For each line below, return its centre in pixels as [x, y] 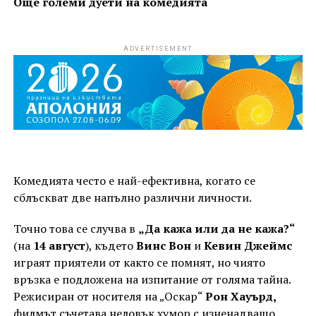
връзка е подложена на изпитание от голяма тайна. [152, 280]
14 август [57, 246]
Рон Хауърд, [241, 297]
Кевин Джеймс [248, 246]
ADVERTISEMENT [158, 49]
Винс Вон [163, 246]
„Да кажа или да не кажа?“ [216, 229]
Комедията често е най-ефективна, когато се [134, 181]
